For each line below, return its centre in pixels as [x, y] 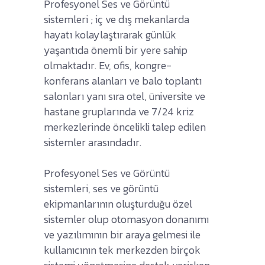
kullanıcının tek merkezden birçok [122, 250]
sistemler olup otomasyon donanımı [126, 219]
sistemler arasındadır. [93, 142]
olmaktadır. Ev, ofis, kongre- [108, 65]
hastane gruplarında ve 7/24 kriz [119, 111]
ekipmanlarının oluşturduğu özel [118, 203]
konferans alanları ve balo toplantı [123, 80]
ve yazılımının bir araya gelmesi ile [122, 234]
